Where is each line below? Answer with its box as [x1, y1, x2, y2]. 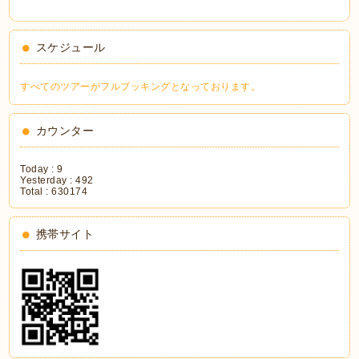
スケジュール [35, 41, 106, 54]
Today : [20, 163, 58, 175]
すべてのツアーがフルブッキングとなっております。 [20, 81, 261, 92]
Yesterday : [20, 175, 76, 186]
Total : [20, 186, 52, 197]
